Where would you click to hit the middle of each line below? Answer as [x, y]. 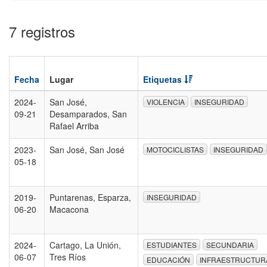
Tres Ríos [68, 257]
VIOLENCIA [166, 102]
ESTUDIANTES [172, 245]
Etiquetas [164, 79]
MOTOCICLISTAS [175, 150]
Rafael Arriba [74, 126]
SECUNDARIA [230, 245]
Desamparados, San [88, 114]
